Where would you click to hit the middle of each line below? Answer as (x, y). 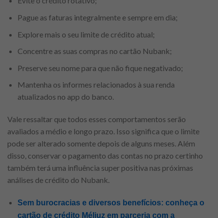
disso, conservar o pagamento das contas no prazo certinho (105, 156)
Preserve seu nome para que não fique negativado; (100, 68)
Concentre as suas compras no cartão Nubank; (94, 51)
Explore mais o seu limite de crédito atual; (86, 34)
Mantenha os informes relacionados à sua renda (96, 85)
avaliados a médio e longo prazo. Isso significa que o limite (103, 131)
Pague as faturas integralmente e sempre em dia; (97, 17)
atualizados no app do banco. (65, 97)
